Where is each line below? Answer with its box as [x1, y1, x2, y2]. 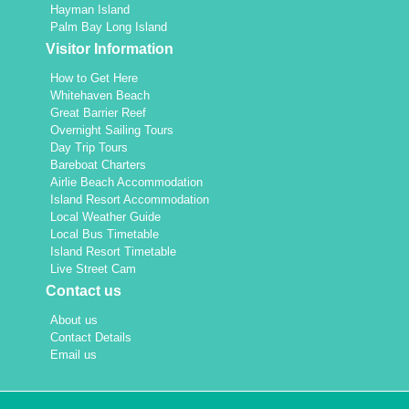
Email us [50, 348, 97, 362]
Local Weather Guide [50, 210, 161, 225]
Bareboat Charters [50, 158, 146, 173]
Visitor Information [46, 41, 173, 58]
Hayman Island [50, 3, 130, 17]
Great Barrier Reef [50, 106, 146, 121]
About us [50, 313, 98, 328]
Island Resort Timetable [50, 245, 176, 259]
